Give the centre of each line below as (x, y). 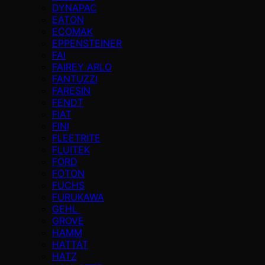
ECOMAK (72, 31)
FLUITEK (71, 149)
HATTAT (70, 244)
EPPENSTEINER (87, 43)
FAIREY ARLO (82, 67)
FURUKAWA (78, 197)
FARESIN (71, 90)
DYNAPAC (75, 7)
